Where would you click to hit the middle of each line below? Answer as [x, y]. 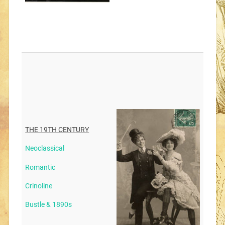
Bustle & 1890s [49, 205]
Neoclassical [45, 149]
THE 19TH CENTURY [57, 130]
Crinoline [39, 186]
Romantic [40, 167]
